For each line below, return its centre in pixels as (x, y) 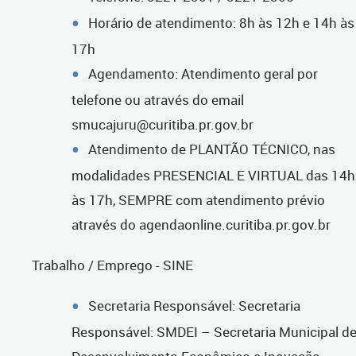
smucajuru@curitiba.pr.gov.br (163, 124)
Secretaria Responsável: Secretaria (194, 305)
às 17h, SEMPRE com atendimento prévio (198, 199)
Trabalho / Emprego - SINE (112, 265)
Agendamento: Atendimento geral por (203, 73)
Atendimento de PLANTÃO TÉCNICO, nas (212, 149)
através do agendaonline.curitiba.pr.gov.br (201, 224)
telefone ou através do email (158, 99)
